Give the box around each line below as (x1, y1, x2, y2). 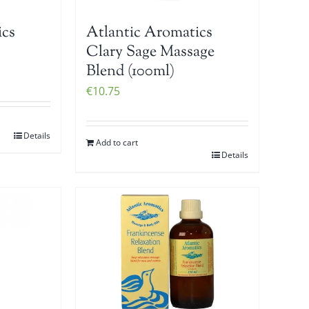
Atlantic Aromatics (86, 22, 213, 45)
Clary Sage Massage (86, 41, 215, 64)
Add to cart (96, 137, 139, 149)
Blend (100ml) (86, 61, 175, 83)
